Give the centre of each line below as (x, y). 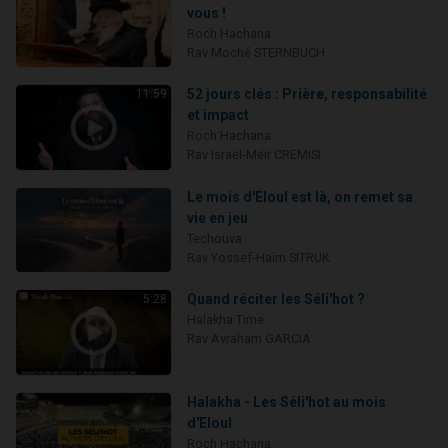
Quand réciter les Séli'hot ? (275, 299)
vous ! (206, 12)
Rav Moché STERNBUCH (255, 52)
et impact (217, 115)
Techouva (214, 238)
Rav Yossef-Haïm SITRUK (258, 257)
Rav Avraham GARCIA (248, 339)
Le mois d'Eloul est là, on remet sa (299, 196)
